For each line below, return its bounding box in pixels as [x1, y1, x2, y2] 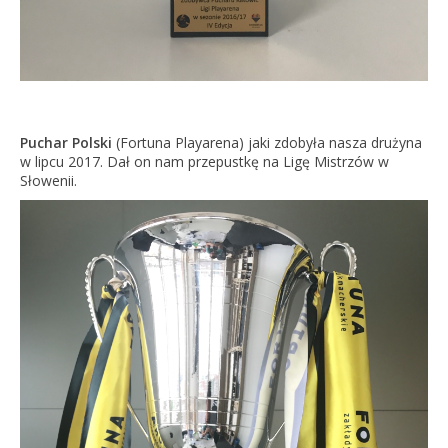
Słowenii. [19, 170, 77, 190]
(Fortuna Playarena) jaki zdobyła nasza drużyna [111, 132, 422, 152]
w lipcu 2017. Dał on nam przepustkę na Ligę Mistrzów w [19, 151, 389, 171]
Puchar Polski [19, 132, 112, 152]
